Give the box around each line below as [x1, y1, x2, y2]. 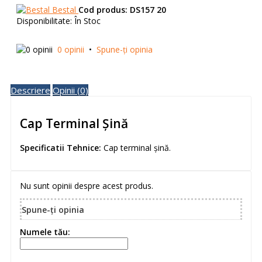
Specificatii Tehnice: [20, 142, 101, 153]
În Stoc [74, 15, 101, 27]
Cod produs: [78, 4, 127, 16]
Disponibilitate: [16, 15, 72, 27]
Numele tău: [20, 226, 70, 238]
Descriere [11, 84, 50, 96]
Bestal [52, 4, 78, 16]
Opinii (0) [53, 84, 88, 96]
